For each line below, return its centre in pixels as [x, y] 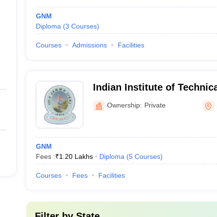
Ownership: [124, 105]
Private [155, 105]
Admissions [89, 45]
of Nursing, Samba [136, 100]
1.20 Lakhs [76, 156]
